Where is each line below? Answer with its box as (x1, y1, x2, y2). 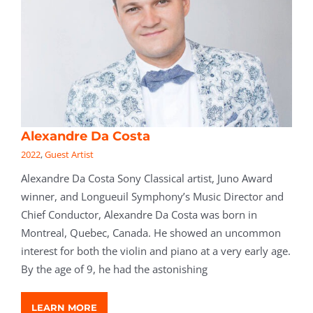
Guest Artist (45, 148, 94, 161)
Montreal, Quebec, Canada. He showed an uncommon (21, 226, 281, 240)
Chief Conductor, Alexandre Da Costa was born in (21, 208, 257, 222)
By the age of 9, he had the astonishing (21, 262, 208, 277)
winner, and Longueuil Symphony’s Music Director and (21, 189, 284, 204)
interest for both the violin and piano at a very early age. (21, 244, 291, 259)
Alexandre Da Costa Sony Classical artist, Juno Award (21, 171, 272, 186)
